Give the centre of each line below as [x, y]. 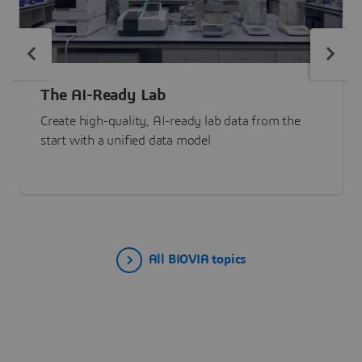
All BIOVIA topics [197, 259]
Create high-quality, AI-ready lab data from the [170, 122]
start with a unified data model [126, 141]
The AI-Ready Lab [103, 96]
